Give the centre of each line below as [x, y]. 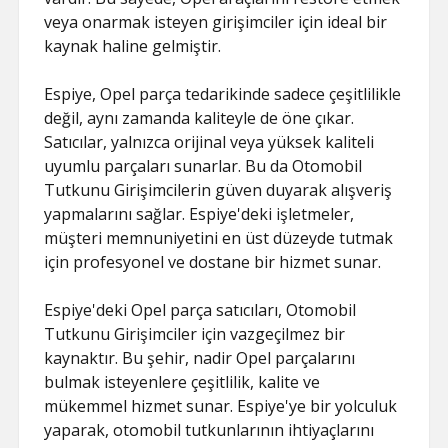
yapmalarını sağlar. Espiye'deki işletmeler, [199, 214]
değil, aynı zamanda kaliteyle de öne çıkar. [199, 118]
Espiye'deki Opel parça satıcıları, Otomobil [200, 310]
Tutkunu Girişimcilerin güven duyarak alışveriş [218, 190]
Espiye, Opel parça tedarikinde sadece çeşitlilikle [223, 94]
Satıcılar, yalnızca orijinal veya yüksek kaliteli [209, 142]
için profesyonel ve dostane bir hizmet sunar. [213, 262]
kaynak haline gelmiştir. [133, 46]
